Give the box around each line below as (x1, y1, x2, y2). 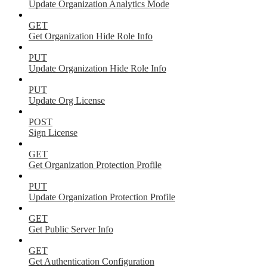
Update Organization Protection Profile (29, 191, 175, 202)
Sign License (29, 127, 77, 138)
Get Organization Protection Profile (29, 159, 162, 170)
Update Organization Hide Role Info (29, 63, 166, 73)
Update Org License (29, 95, 105, 105)
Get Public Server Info (29, 223, 113, 234)
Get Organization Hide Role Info (29, 30, 153, 41)
